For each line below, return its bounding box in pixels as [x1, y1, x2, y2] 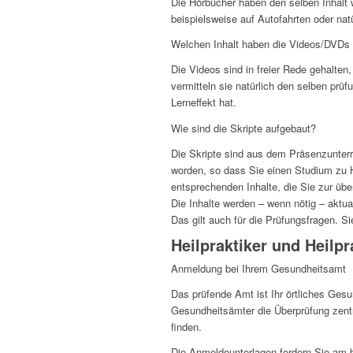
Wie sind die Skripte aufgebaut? [171, 120, 316, 136]
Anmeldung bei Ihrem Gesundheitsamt [171, 260, 346, 276]
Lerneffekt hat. [171, 95, 236, 110]
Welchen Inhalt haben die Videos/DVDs [171, 36, 350, 52]
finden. [171, 318, 202, 334]
